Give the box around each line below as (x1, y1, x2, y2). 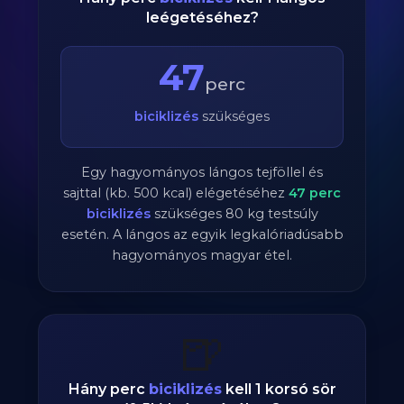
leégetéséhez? (145, 9, 259, 26)
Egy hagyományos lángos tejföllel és (81, 164, 323, 180)
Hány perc (68, 381, 149, 398)
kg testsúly (243, 206, 318, 222)
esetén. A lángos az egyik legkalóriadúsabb (60, 226, 344, 243)
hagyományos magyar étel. (112, 247, 292, 263)
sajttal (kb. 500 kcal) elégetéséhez (63, 185, 289, 201)
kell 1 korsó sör (221, 381, 336, 398)
